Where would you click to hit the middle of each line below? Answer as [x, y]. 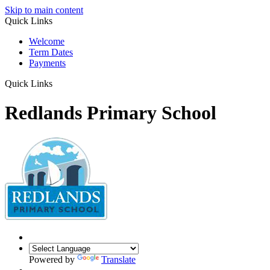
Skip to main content [44, 10]
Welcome [47, 41]
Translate [118, 259]
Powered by [53, 259]
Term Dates [51, 52]
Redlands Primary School [111, 113]
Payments [47, 63]
